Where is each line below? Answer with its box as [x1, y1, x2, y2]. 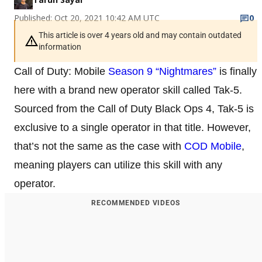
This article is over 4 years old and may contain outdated [39, 30, 242, 40]
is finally [216, 65, 257, 77]
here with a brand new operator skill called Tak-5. [14, 84, 242, 96]
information [39, 42, 81, 51]
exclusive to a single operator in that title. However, [14, 121, 251, 133]
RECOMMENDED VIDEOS [91, 198, 180, 207]
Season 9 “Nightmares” [108, 65, 216, 77]
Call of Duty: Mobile [14, 65, 108, 77]
